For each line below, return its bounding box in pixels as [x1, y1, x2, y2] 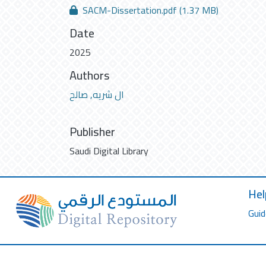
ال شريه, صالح [69, 85, 124, 103]
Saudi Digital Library [69, 141, 148, 160]
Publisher [69, 120, 115, 142]
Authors [69, 64, 110, 86]
